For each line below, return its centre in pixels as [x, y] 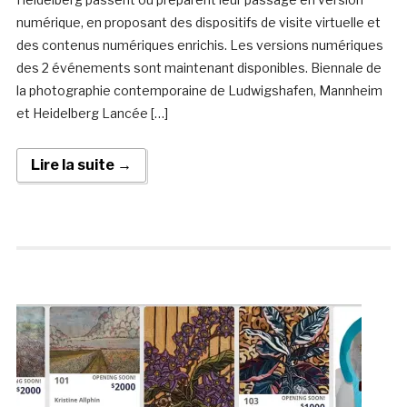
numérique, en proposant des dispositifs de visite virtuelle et [198, 23]
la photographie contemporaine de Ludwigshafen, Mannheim [199, 91]
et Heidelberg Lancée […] [92, 114]
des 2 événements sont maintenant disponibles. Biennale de [199, 68]
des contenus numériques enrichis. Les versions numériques [199, 45]
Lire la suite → [81, 165]
